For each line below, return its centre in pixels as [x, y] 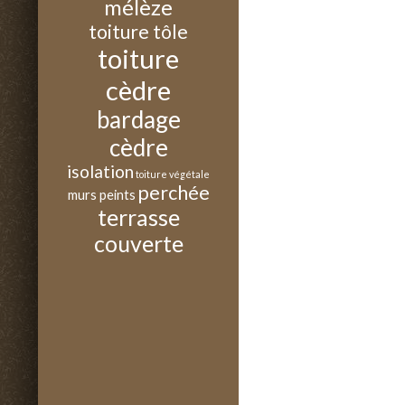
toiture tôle [138, 31]
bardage [138, 119]
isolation [100, 171]
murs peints [101, 194]
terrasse [138, 217]
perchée [173, 193]
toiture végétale [173, 174]
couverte [138, 243]
